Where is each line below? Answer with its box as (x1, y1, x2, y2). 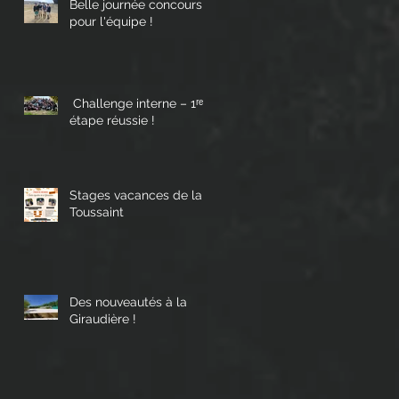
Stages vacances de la (69, 188, 202, 203)
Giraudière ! (69, 312, 136, 327)
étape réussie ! (69, 113, 155, 128)
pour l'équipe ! (69, 14, 153, 29)
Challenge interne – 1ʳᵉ (69, 96, 203, 111)
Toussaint (69, 205, 124, 220)
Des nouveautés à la (69, 295, 187, 310)
